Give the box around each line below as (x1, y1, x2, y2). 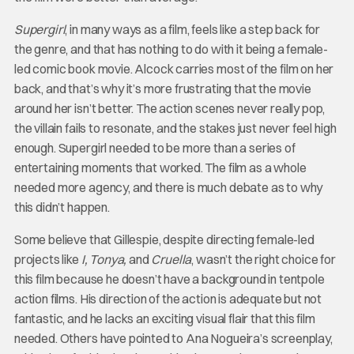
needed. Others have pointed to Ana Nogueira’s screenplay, (13, 330, 333, 347)
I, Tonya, (81, 251, 127, 268)
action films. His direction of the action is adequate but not (13, 291, 322, 307)
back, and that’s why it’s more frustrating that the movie (13, 81, 311, 97)
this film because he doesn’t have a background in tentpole (13, 271, 325, 288)
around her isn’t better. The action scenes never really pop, (13, 100, 326, 117)
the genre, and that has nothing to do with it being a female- (13, 41, 329, 58)
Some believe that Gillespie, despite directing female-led (13, 232, 314, 248)
